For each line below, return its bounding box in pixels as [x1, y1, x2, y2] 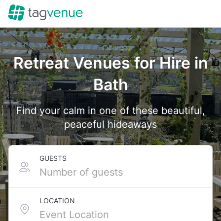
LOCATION [39, 196, 75, 205]
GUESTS [39, 154, 67, 162]
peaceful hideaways [64, 118, 157, 130]
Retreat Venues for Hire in [13, 53, 208, 73]
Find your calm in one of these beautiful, [16, 105, 205, 116]
